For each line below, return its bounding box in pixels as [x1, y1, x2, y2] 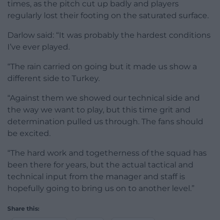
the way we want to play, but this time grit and [7, 105, 191, 115]
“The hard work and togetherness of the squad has [7, 148, 207, 158]
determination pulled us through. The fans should [7, 117, 203, 127]
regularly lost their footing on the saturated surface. [7, 11, 209, 21]
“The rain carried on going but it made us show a [7, 62, 197, 72]
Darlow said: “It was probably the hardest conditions [7, 30, 211, 40]
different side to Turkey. [7, 74, 100, 83]
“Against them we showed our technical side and [7, 93, 200, 103]
